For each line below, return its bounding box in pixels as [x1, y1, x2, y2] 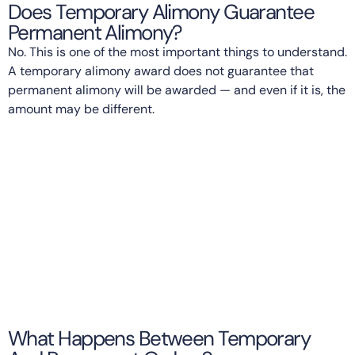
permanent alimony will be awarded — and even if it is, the [8, 81, 345, 98]
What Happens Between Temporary [8, 324, 311, 352]
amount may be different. [8, 100, 155, 117]
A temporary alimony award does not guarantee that [8, 62, 314, 79]
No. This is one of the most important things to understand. [8, 43, 347, 60]
